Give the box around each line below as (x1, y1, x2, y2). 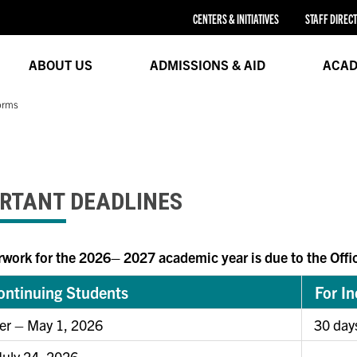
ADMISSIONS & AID (149, 56, 265, 73)
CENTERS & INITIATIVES (192, 11, 279, 27)
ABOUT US (28, 56, 92, 73)
